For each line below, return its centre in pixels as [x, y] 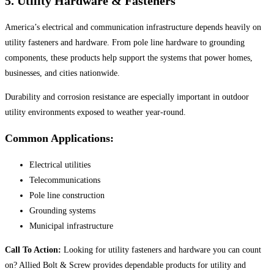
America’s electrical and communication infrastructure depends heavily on [133, 27]
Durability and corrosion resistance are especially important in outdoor [127, 97]
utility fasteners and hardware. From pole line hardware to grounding [125, 43]
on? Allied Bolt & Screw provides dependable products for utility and [125, 265]
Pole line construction [67, 195]
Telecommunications [65, 180]
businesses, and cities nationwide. [62, 73]
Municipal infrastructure [71, 226]
